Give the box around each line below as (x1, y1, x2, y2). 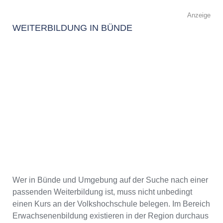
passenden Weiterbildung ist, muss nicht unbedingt (12, 187, 192, 196)
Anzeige (187, 11, 211, 19)
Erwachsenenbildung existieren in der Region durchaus (12, 211, 209, 220)
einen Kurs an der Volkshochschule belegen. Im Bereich (12, 199, 210, 208)
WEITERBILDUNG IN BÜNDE (12, 23, 132, 33)
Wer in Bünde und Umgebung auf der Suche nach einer (12, 175, 208, 184)
